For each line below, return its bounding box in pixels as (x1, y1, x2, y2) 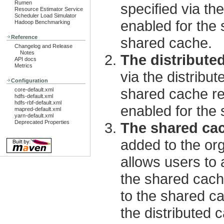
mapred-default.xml (14, 106, 61, 112)
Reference (11, 34, 37, 40)
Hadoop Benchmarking (14, 19, 70, 25)
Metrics (14, 62, 32, 68)
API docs (14, 56, 36, 62)
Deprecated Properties (14, 119, 69, 125)
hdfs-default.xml (14, 93, 53, 99)
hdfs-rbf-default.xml (14, 99, 61, 105)
